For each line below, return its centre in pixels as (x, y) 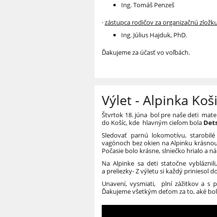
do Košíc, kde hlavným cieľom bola (153, 123)
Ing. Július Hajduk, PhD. (154, 35)
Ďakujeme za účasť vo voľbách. (146, 53)
